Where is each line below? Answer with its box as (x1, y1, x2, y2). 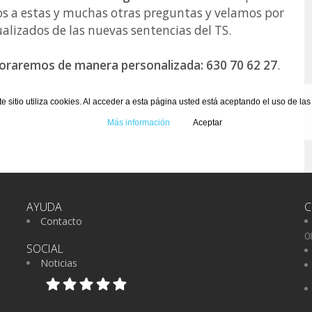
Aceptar (193, 118, 222, 127)
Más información (107, 118, 170, 127)
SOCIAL (26, 240, 63, 256)
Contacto (40, 214, 83, 228)
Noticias (40, 256, 78, 270)
